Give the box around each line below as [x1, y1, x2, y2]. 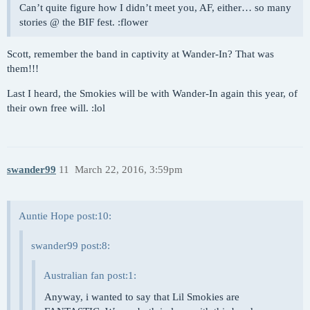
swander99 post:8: [31, 239, 110, 251]
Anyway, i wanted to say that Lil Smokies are [44, 291, 239, 302]
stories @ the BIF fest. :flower [19, 16, 148, 28]
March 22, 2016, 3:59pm [74, 164, 183, 176]
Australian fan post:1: [44, 269, 136, 281]
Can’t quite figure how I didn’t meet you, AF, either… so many [19, 1, 291, 13]
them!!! [7, 62, 39, 74]
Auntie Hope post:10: [19, 210, 111, 221]
